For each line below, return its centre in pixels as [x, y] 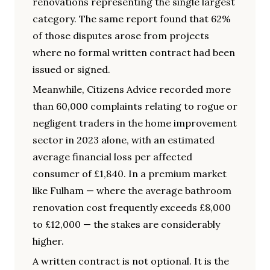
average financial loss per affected [112, 157]
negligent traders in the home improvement [135, 123]
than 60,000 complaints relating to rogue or [135, 106]
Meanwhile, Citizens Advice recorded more [132, 89]
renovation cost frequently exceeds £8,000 [132, 208]
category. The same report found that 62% [132, 19]
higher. [48, 241]
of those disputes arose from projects [121, 36]
